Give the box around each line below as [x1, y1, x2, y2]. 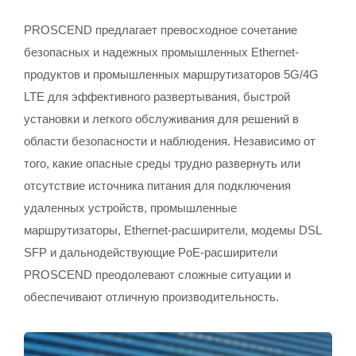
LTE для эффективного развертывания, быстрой [24, 90, 290, 103]
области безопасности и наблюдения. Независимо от [24, 134, 315, 148]
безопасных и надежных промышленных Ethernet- [24, 45, 299, 59]
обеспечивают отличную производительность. [24, 290, 279, 304]
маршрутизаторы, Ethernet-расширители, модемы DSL [24, 223, 321, 237]
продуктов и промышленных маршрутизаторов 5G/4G [24, 68, 319, 81]
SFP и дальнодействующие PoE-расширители [24, 246, 277, 259]
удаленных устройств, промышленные [24, 201, 237, 215]
